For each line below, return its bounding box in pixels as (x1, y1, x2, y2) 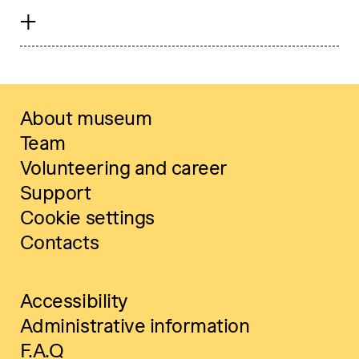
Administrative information (19, 315, 250, 337)
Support (19, 182, 91, 204)
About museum (19, 107, 152, 130)
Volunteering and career (19, 157, 228, 179)
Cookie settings (19, 207, 155, 229)
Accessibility (19, 290, 128, 313)
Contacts (19, 232, 99, 254)
